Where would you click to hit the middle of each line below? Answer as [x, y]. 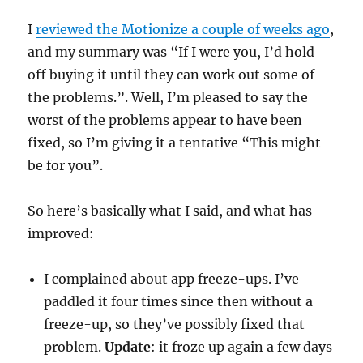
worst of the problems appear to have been [165, 120]
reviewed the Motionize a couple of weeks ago [183, 30]
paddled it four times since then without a [179, 302]
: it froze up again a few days [242, 347]
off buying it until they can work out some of [171, 75]
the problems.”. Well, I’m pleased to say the [168, 98]
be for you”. [66, 166]
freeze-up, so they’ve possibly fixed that [175, 325]
